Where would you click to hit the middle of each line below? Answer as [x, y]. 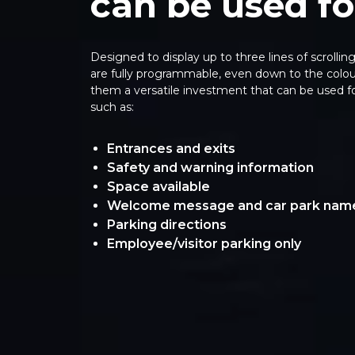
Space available [158, 187]
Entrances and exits [171, 149]
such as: [112, 107]
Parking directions [166, 225]
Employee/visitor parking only [204, 244]
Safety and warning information [210, 168]
